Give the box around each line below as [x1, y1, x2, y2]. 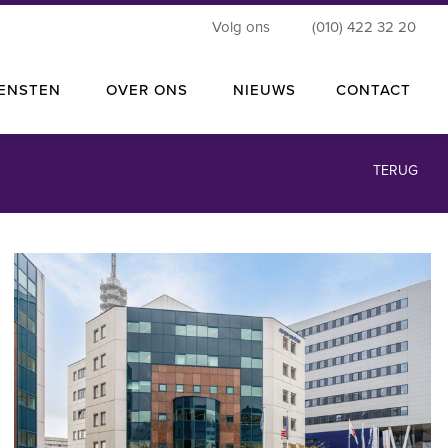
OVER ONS [105, 81, 188, 99]
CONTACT [335, 81, 411, 99]
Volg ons [211, 18, 274, 36]
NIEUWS [232, 81, 296, 99]
